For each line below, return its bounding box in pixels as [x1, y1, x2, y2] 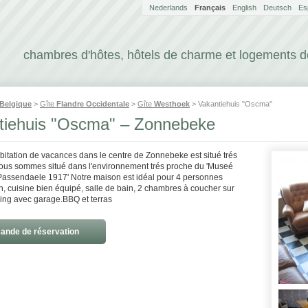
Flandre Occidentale [56, 100, 129, 108]
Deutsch [263, 3, 291, 12]
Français [195, 3, 225, 12]
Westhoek [154, 100, 190, 108]
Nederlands [149, 3, 188, 12]
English [232, 3, 256, 12]
